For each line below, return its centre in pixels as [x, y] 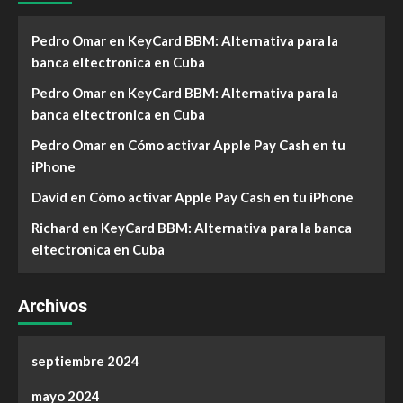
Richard [55, 228]
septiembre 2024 [85, 361]
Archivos [53, 306]
